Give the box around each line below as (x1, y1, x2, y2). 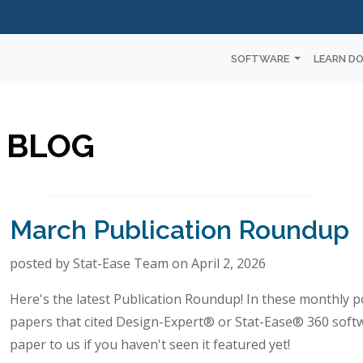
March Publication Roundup (10, 214, 349, 245)
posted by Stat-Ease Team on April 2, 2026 (10, 254, 266, 272)
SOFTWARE (230, 52, 292, 65)
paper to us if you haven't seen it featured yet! (10, 335, 290, 353)
